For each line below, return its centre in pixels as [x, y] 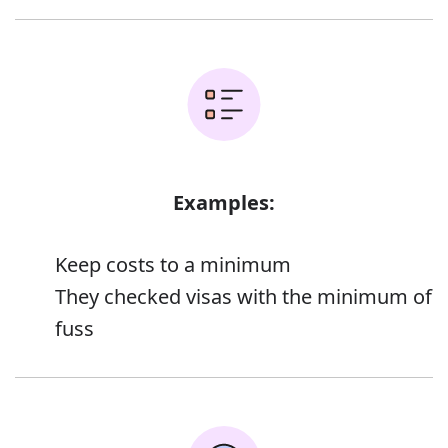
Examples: [224, 202]
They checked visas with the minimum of [243, 296]
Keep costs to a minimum [173, 264]
